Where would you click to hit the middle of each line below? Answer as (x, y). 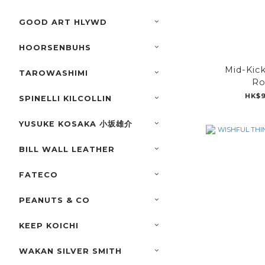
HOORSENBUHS (55, 48)
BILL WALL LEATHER (67, 150)
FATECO (38, 175)
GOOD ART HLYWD (63, 22)
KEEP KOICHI (49, 226)
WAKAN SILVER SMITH (70, 251)
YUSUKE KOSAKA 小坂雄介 (76, 124)
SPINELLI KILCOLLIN (65, 99)
